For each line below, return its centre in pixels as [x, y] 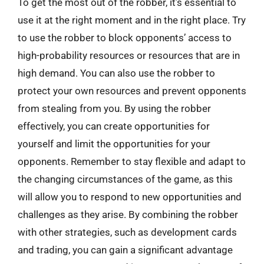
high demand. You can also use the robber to [116, 73]
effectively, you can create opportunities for [114, 126]
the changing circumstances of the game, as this [125, 179]
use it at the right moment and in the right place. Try [132, 20]
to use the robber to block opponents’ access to [125, 38]
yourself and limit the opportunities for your [114, 144]
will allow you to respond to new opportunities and [130, 197]
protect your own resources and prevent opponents [132, 91]
